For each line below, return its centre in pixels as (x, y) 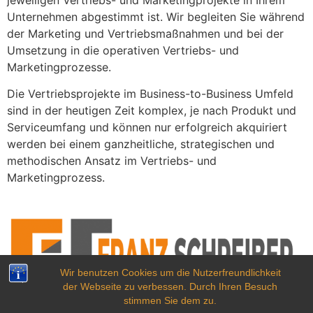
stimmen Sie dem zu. (170, 300)
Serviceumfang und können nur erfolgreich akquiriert (147, 128)
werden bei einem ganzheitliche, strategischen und (141, 144)
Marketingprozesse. (59, 67)
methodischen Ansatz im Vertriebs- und (112, 161)
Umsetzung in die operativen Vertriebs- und (123, 50)
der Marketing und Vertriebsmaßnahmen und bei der (145, 33)
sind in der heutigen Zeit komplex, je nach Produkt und (152, 111)
